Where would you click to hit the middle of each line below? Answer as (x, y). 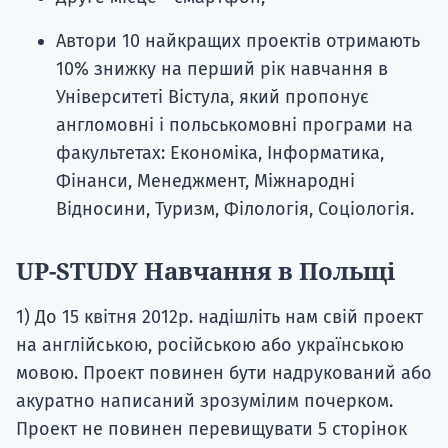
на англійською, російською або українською (210, 345)
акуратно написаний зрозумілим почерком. (204, 401)
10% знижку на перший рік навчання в (222, 69)
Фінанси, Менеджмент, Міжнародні (205, 181)
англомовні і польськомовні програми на (234, 125)
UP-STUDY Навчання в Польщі (205, 271)
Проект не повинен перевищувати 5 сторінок (211, 429)
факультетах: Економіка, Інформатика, (220, 153)
